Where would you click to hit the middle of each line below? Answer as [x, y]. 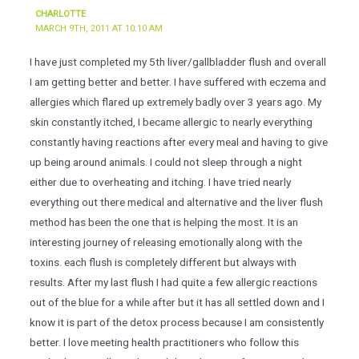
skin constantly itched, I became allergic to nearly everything [171, 122]
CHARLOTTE [61, 14]
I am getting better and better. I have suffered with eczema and [177, 82]
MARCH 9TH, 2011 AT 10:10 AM [99, 29]
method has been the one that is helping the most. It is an [163, 222]
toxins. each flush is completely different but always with [163, 262]
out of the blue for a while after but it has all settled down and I [177, 303]
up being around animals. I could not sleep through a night [165, 162]
